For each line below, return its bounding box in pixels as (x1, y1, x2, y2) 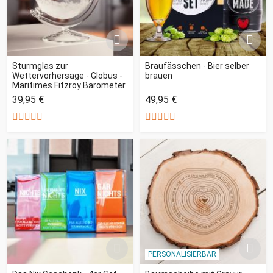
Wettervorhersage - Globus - (12, 70, 122, 80)
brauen (145, 70, 172, 80)
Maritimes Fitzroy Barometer (12, 80, 126, 90)
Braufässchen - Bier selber (145, 60, 249, 71)
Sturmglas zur (12, 60, 68, 71)
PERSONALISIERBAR (147, 249, 216, 258)
